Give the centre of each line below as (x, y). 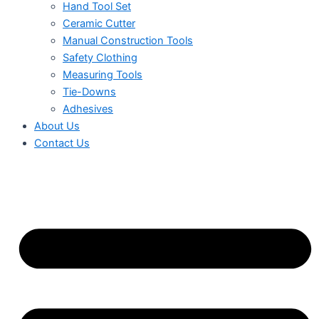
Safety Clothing (100, 58)
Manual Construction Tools (128, 41)
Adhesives (88, 109)
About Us (57, 126)
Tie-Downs (89, 92)
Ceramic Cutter (99, 24)
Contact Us (62, 143)
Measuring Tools (103, 75)
